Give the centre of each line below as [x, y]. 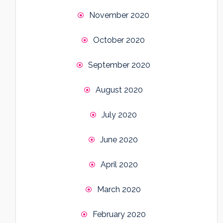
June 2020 [119, 140]
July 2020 [119, 115]
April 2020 [119, 165]
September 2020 [119, 65]
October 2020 [119, 40]
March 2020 [119, 190]
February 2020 [119, 215]
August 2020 [119, 90]
